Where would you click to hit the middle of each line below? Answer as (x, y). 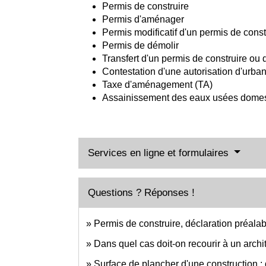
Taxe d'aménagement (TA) (157, 84)
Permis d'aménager (143, 19)
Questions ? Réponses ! (141, 192)
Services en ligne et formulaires (160, 153)
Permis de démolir (140, 45)
